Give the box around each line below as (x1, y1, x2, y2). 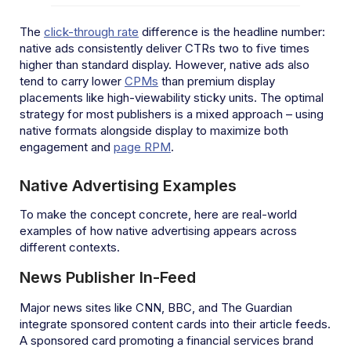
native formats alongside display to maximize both (20, 122, 288, 138)
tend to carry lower (20, 73, 125, 89)
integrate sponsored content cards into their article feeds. (20, 316, 331, 331)
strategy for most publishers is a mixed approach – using (20, 106, 324, 121)
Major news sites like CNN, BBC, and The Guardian (20, 299, 292, 315)
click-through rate (44, 24, 139, 39)
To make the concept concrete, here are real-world (20, 206, 297, 222)
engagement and (20, 139, 114, 154)
